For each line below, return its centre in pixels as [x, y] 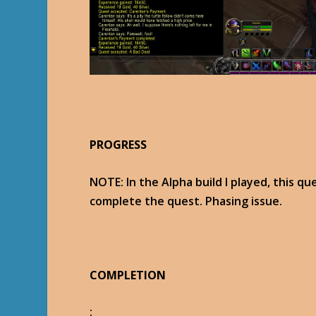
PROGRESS [119, 144]
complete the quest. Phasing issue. [186, 201]
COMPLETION [128, 275]
